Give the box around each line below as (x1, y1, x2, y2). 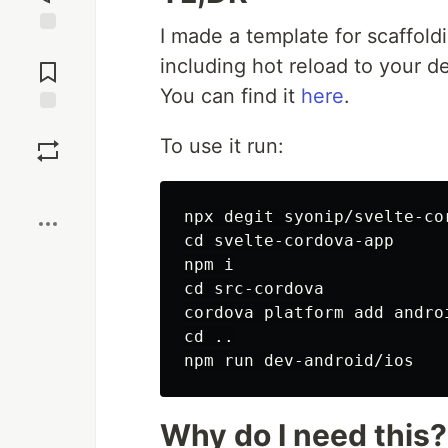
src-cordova (214, 279, 324, 298)
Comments (13, 55, 83, 73)
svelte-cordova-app (214, 231, 394, 250)
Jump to (21, 38, 75, 56)
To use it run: (160, 134, 284, 158)
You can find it (160, 84, 301, 108)
